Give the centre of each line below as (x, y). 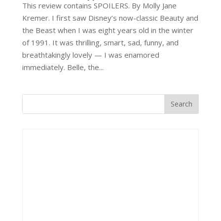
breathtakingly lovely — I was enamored (91, 55)
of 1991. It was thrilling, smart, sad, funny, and (100, 42)
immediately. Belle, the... (63, 67)
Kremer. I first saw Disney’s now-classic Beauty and (110, 18)
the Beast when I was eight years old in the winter (108, 30)
